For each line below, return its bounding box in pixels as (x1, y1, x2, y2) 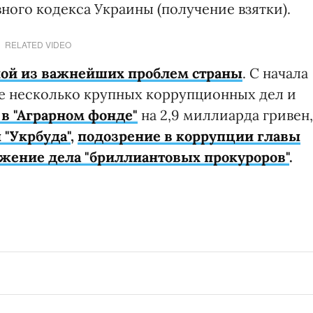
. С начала (242, 64, 308, 82)
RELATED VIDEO (4, 38, 71, 50)
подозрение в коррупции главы (78, 126, 300, 145)
